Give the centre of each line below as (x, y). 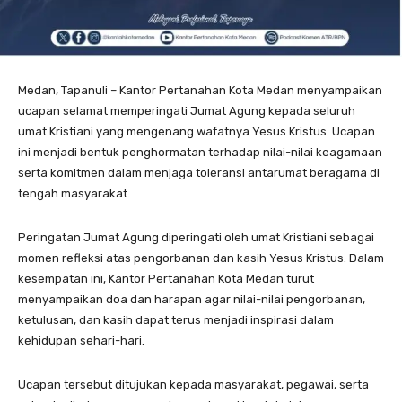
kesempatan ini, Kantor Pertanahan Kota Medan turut (166, 278)
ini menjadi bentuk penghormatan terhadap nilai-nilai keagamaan (200, 152)
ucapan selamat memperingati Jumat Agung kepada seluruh (187, 110)
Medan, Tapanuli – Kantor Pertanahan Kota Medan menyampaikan (200, 90)
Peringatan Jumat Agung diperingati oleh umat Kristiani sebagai (196, 237)
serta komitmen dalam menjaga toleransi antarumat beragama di (199, 172)
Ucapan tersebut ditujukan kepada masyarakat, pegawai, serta (193, 384)
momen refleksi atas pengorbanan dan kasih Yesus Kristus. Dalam (201, 258)
